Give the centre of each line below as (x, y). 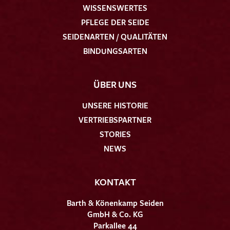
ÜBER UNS (115, 84)
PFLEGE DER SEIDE (115, 22)
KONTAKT (115, 181)
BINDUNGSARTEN (115, 51)
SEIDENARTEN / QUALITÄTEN (115, 36)
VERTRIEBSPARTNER (115, 119)
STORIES (115, 134)
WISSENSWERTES (115, 7)
